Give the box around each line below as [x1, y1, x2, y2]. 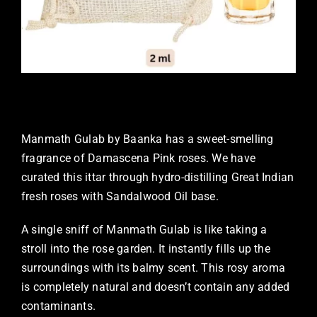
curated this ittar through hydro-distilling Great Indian [21, 171, 294, 185]
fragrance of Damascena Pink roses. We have [21, 151, 256, 166]
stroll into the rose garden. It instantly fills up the [21, 242, 270, 256]
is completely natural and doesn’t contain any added [21, 280, 290, 294]
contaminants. [21, 299, 96, 313]
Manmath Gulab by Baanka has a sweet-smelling [21, 132, 274, 146]
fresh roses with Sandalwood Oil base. [21, 190, 219, 204]
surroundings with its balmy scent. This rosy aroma [21, 261, 285, 275]
